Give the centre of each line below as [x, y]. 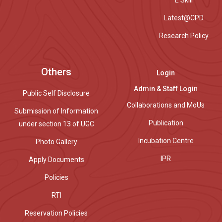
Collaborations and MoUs [166, 105]
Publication [166, 123]
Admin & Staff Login [166, 89]
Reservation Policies [56, 213]
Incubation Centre [166, 141]
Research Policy [184, 36]
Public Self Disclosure [56, 93]
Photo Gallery [56, 142]
